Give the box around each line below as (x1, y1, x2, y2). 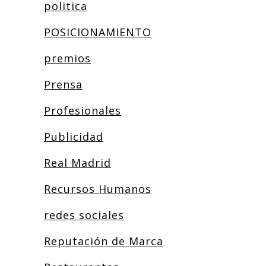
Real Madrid (44, 156, 111, 170)
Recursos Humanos (44, 182, 151, 196)
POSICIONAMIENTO (44, 25, 151, 39)
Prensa (44, 77, 83, 91)
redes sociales (44, 208, 124, 222)
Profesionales (44, 103, 121, 118)
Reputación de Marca (44, 234, 163, 248)
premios (44, 51, 91, 65)
